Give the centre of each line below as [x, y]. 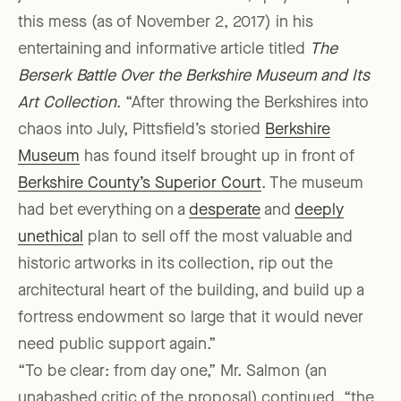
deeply [319, 211]
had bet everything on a [103, 211]
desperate [225, 211]
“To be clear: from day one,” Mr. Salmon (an [172, 372]
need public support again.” [117, 345]
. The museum [312, 184]
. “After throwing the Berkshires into [243, 103]
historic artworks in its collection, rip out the [175, 264]
